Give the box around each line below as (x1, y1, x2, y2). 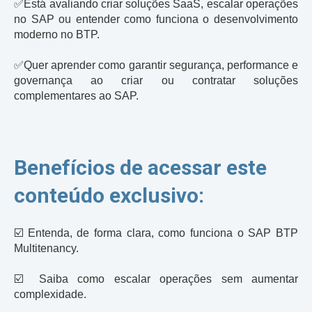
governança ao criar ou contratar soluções (14, 74, 298, 86)
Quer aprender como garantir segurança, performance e (24, 58, 299, 71)
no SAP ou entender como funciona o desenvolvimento (14, 13, 298, 25)
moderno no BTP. (14, 28, 100, 40)
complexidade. (14, 288, 86, 300)
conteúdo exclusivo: (14, 182, 204, 208)
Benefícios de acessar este (14, 155, 267, 180)
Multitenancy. (14, 242, 79, 254)
